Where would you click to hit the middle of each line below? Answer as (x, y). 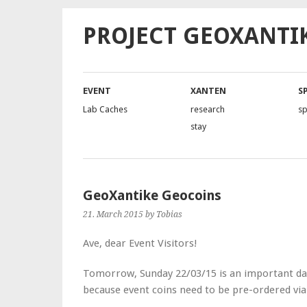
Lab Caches (105, 109)
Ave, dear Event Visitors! (140, 243)
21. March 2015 (113, 214)
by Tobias (164, 214)
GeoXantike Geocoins (152, 196)
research (207, 109)
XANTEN (208, 91)
